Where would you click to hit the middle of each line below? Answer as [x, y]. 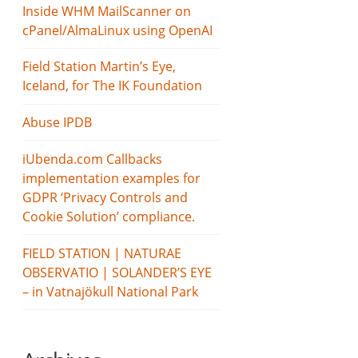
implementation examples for [112, 178]
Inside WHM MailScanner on [107, 11]
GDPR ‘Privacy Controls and [105, 197]
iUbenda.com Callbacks [93, 159]
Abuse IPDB [58, 123]
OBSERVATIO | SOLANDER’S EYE [117, 272]
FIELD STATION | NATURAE [102, 253]
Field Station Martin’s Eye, [99, 67]
